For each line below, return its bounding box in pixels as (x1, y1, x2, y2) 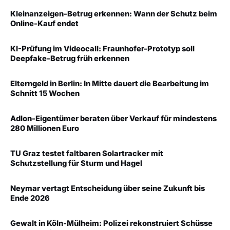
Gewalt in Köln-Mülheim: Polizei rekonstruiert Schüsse (10, 218, 213, 228)
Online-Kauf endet (10, 18, 79, 28)
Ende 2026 (10, 193, 50, 203)
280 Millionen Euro (10, 123, 79, 133)
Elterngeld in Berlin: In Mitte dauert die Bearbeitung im (10, 79, 209, 88)
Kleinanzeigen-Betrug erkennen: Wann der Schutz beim (10, 9, 217, 18)
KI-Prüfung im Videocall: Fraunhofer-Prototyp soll (10, 44, 195, 53)
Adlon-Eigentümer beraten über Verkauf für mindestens (10, 113, 217, 123)
